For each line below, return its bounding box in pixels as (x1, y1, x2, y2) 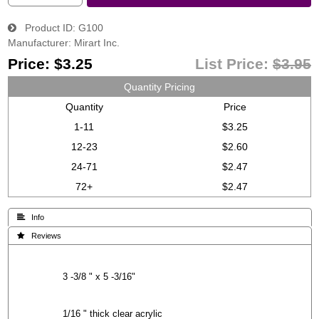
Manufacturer (8, 37, 68, 49)
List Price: (195, 56, 273, 73)
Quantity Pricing (124, 81, 195, 93)
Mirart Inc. (74, 37, 120, 49)
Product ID (16, 22, 73, 34)
